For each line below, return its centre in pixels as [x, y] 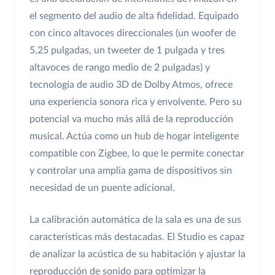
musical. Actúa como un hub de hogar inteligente [134, 137]
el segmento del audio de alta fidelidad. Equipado [134, 16]
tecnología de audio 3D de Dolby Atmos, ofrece [131, 85]
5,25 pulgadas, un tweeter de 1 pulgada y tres [127, 51]
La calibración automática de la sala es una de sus [135, 220]
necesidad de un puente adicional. [102, 188]
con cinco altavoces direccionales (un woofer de [133, 33]
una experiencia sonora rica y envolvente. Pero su [136, 102]
